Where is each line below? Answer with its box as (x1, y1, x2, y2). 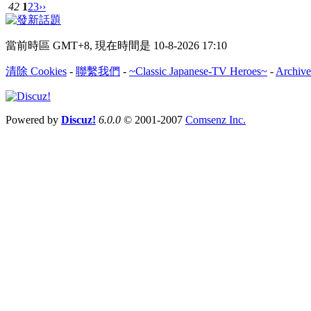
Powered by (6, 113, 61, 126)
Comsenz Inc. (185, 113, 246, 126)
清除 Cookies (6, 65, 67, 77)
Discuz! (61, 113, 96, 126)
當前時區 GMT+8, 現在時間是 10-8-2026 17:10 (6, 39, 227, 51)
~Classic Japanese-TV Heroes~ (129, 65, 267, 77)
